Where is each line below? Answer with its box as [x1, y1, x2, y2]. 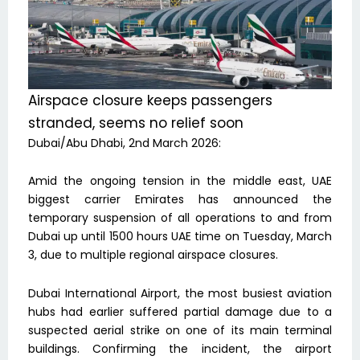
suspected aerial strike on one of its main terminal [28, 321, 332, 338]
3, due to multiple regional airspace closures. [28, 247, 278, 264]
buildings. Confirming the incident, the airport [28, 340, 332, 357]
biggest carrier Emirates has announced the [28, 191, 332, 208]
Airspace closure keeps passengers [28, 90, 272, 110]
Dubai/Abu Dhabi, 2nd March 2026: [28, 134, 221, 151]
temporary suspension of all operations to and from [28, 210, 332, 227]
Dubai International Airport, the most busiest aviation [28, 284, 332, 301]
